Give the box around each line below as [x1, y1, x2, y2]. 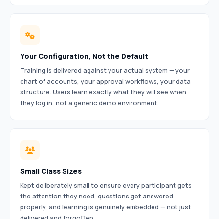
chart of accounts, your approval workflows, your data [20, 77, 191, 86]
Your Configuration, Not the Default [20, 51, 148, 61]
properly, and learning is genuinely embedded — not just [20, 202, 191, 211]
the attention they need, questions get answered [20, 192, 173, 200]
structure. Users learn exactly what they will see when [20, 88, 186, 96]
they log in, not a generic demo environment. [20, 98, 159, 107]
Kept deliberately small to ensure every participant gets [20, 181, 192, 190]
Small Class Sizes [20, 166, 82, 175]
